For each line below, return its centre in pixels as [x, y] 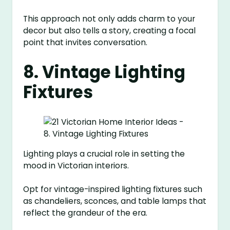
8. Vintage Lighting [104, 72]
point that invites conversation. [85, 42]
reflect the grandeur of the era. [85, 213]
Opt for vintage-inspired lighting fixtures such [113, 189]
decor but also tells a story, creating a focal [110, 30]
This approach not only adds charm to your [109, 18]
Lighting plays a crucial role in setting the [104, 154]
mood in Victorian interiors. [76, 165]
